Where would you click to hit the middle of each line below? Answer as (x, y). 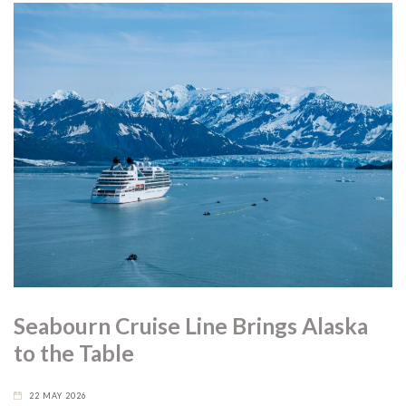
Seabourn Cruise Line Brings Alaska (191, 325)
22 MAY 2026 (58, 395)
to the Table (74, 353)
